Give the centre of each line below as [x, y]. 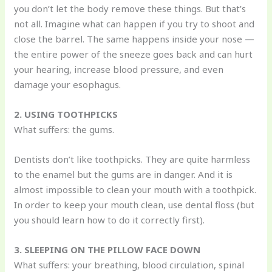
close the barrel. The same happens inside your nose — [134, 39]
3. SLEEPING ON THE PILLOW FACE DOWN [107, 250]
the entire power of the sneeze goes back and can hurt [134, 54]
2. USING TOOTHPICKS [66, 114]
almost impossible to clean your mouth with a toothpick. [135, 190]
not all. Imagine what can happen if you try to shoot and [134, 24]
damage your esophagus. [68, 85]
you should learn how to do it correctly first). [110, 220]
